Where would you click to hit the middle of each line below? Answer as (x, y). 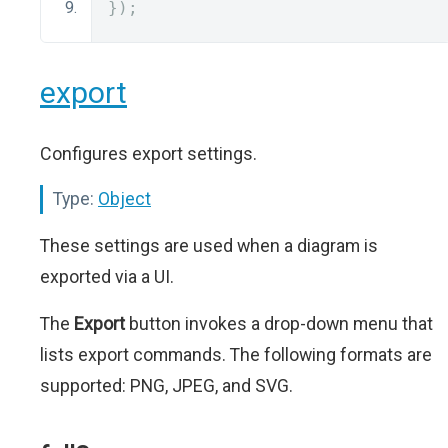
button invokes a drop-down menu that (279, 323)
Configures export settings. (148, 153)
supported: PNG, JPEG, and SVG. (166, 385)
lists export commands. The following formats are (236, 354)
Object (124, 198)
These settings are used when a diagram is (209, 245)
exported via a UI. (107, 276)
